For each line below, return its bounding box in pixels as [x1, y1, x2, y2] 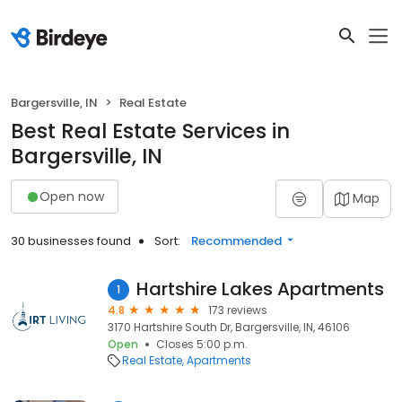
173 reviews [208, 302, 267, 318]
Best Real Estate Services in [11, 117, 290, 145]
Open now [39, 187, 104, 205]
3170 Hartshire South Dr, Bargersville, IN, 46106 [108, 319, 350, 335]
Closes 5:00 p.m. [156, 336, 248, 352]
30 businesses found [11, 232, 131, 249]
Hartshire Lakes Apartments [136, 276, 384, 301]
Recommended [191, 232, 282, 249]
